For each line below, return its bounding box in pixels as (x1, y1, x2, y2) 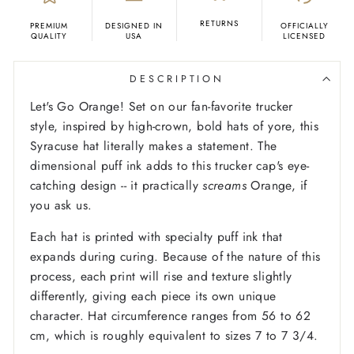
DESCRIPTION (130, 72, 224, 87)
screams (202, 176, 247, 195)
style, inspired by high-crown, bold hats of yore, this (30, 117, 319, 136)
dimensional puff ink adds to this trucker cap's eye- (30, 156, 310, 175)
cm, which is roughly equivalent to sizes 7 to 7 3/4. (30, 326, 318, 345)
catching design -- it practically (30, 176, 203, 195)
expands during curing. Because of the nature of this (30, 247, 321, 266)
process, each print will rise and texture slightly (30, 267, 292, 286)
